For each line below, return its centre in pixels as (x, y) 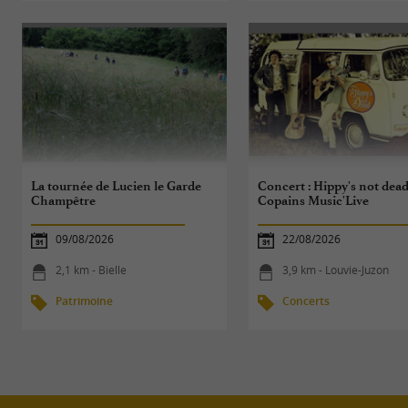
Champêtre (64, 201)
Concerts (306, 301)
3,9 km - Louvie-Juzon (336, 270)
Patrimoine (85, 301)
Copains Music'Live (314, 201)
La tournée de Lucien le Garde (117, 186)
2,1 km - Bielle (92, 270)
